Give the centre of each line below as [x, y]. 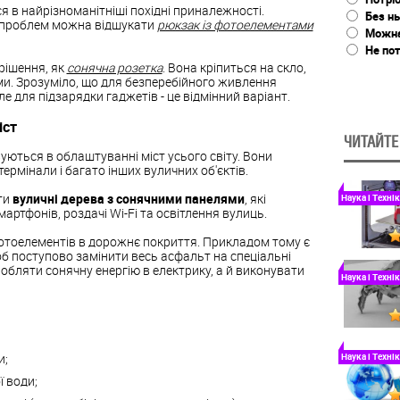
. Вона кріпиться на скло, [234, 68]
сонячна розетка [114, 68]
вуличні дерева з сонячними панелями [128, 199]
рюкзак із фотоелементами [235, 25]
